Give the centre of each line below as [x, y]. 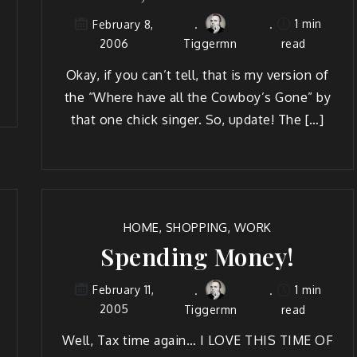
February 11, [124, 290]
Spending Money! [198, 256]
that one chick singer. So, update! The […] [198, 119]
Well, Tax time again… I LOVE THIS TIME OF [197, 341]
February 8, [123, 24]
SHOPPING [196, 227]
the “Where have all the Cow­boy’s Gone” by [197, 97]
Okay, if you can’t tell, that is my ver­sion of [197, 75]
